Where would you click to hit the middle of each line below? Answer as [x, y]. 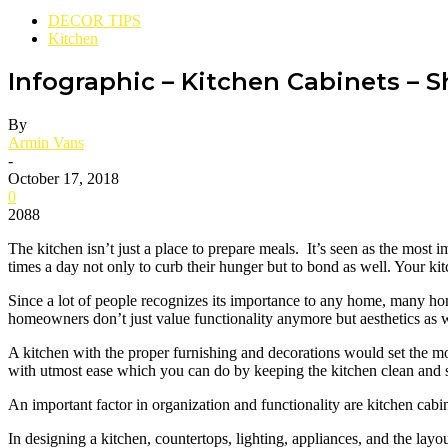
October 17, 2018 [63, 179]
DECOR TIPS [94, 20]
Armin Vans [46, 143]
